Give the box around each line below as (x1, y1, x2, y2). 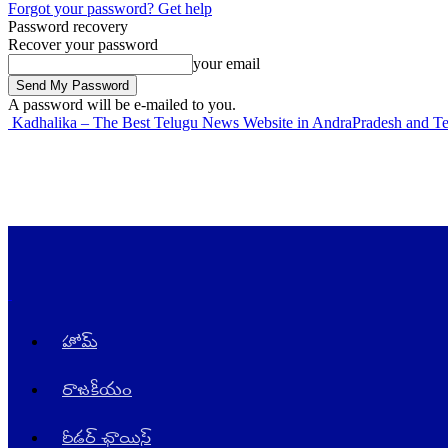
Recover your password (8, 36, 158, 53)
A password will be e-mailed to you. (8, 96, 236, 113)
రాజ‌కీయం (62, 372, 132, 410)
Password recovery (8, 18, 128, 35)
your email (193, 55, 260, 72)
